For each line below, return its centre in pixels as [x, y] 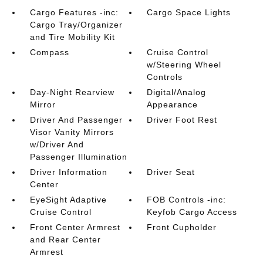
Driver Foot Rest [182, 120]
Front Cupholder [182, 227]
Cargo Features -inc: [74, 12]
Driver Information [68, 172]
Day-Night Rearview [72, 92]
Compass [49, 52]
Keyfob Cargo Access [192, 212]
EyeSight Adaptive [68, 200]
